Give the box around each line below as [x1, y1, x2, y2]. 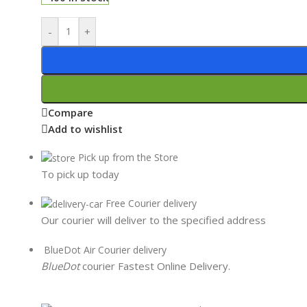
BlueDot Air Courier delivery [44, 243, 167, 257]
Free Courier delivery [106, 197, 197, 210]
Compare [48, 106, 93, 120]
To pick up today [41, 167, 119, 182]
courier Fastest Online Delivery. [82, 259, 230, 273]
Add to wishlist [48, 122, 123, 136]
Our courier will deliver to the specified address [41, 213, 266, 228]
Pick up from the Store [78, 150, 178, 164]
